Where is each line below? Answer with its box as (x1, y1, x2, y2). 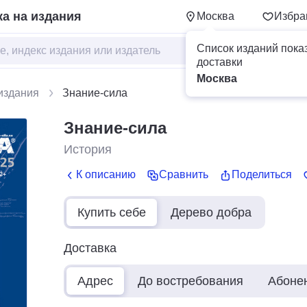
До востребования (138, 273, 243, 288)
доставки (197, 56, 243, 68)
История (64, 143, 112, 156)
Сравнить (159, 169, 208, 181)
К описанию (76, 169, 136, 181)
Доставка (64, 241, 116, 255)
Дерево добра (171, 205, 251, 219)
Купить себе (77, 205, 146, 219)
